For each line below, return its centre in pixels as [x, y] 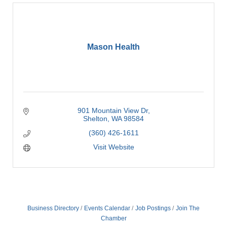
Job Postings [153, 208]
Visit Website [113, 147]
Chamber [113, 218]
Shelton [95, 119]
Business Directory [53, 208]
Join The [188, 208]
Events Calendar [107, 208]
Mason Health [113, 47]
